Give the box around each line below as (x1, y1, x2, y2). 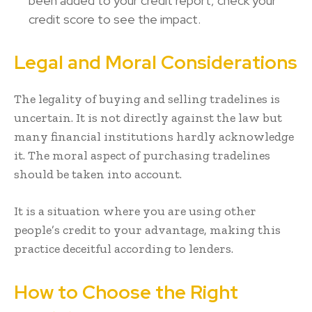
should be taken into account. (14, 166, 182, 182)
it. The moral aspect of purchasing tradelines (14, 148, 270, 164)
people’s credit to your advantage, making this (14, 222, 281, 238)
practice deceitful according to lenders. (14, 241, 233, 257)
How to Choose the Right (14, 280, 238, 305)
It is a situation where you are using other (14, 203, 256, 219)
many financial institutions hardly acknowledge (14, 129, 294, 145)
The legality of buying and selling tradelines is (14, 91, 280, 107)
